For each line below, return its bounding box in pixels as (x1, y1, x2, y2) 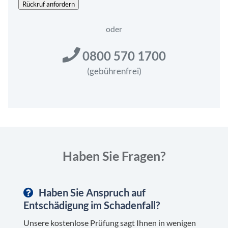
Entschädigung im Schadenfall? (23, 198, 160, 211)
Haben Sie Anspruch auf (38, 186, 146, 198)
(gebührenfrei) (87, 65, 141, 76)
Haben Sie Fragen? (62, 148, 166, 163)
